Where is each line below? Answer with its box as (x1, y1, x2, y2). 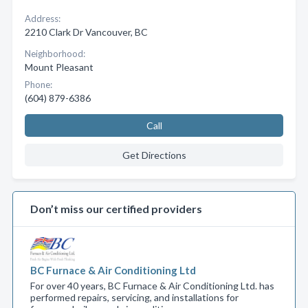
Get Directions (122, 149, 186, 161)
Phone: (25, 79, 52, 90)
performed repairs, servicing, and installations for (30, 291, 239, 303)
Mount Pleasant (25, 61, 93, 73)
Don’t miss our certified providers (30, 202, 202, 215)
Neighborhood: (25, 48, 85, 59)
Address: (25, 13, 60, 24)
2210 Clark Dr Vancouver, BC (25, 26, 148, 38)
